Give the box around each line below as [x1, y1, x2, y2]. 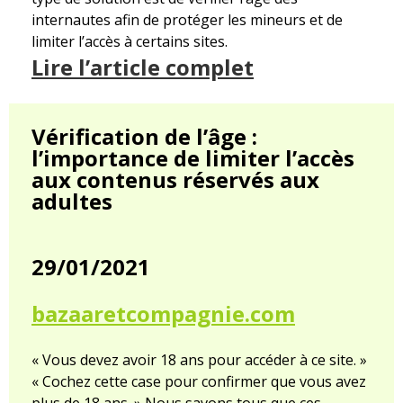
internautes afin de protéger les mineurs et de [31, 10, 343, 31]
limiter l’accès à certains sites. [31, 31, 228, 52]
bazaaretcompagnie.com [31, 299, 295, 329]
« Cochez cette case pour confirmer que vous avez [31, 372, 366, 392]
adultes [31, 186, 112, 217]
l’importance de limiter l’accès [31, 143, 354, 174]
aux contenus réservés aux [31, 165, 319, 195]
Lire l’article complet [31, 52, 254, 83]
